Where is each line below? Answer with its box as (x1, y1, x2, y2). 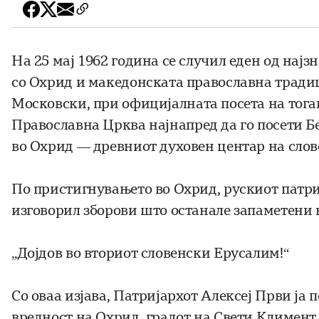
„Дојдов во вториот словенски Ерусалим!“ (11, 245, 289, 262)
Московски (11, 95, 87, 113)
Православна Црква (11, 117, 146, 134)
